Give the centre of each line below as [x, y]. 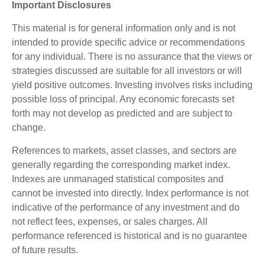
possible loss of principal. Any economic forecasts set [123, 99]
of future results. [46, 250]
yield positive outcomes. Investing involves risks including [132, 85]
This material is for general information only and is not [124, 28]
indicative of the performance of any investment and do [126, 207]
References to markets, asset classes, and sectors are [124, 150]
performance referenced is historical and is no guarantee [130, 235]
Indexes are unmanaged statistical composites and [118, 179]
